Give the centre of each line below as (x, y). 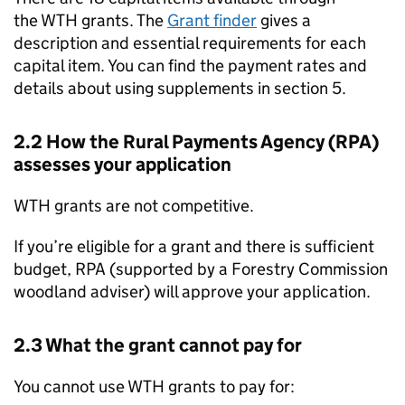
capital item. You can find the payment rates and (190, 66)
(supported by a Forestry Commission (247, 269)
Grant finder (212, 20)
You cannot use (71, 386)
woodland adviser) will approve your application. (192, 292)
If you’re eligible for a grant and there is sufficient (194, 246)
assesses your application (122, 165)
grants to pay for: (230, 386)
